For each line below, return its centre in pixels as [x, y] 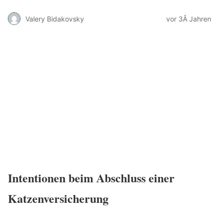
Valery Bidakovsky [55, 19]
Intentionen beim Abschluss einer [91, 178]
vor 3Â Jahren [189, 19]
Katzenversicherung [58, 198]
